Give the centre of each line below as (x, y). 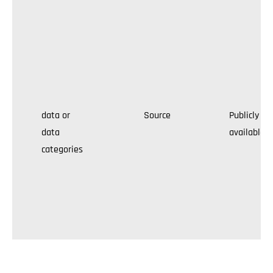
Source (157, 115)
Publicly (244, 115)
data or (56, 115)
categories (63, 150)
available (247, 133)
